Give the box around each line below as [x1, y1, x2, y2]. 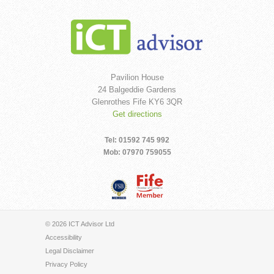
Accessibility [45, 234, 82, 242]
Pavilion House [110, 73, 164, 83]
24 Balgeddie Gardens [98, 85, 176, 95]
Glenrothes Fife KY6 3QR [92, 97, 182, 107]
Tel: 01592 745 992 [105, 136, 169, 145]
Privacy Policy [45, 260, 87, 268]
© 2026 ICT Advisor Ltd [45, 220, 114, 228]
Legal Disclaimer [45, 246, 94, 254]
